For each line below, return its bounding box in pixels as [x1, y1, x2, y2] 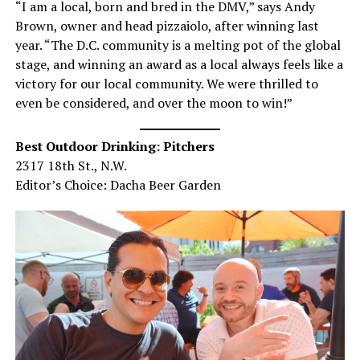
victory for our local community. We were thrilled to [14, 75, 318, 93]
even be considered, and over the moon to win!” [14, 94, 292, 112]
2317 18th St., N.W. [14, 157, 127, 175]
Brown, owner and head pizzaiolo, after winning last [14, 17, 319, 35]
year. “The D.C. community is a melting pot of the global [14, 36, 341, 55]
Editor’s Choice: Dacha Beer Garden [14, 176, 221, 194]
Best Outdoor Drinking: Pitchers [14, 137, 215, 156]
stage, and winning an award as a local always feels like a [14, 55, 343, 74]
